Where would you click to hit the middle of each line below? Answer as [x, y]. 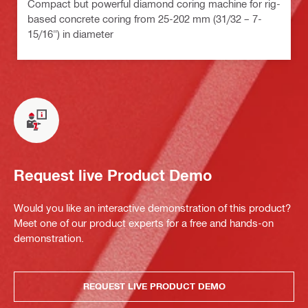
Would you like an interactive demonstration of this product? [152, 207]
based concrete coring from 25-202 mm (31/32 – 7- [145, 18]
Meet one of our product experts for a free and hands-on [144, 222]
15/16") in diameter [70, 33]
